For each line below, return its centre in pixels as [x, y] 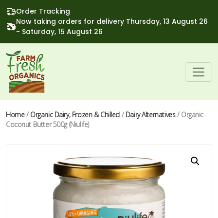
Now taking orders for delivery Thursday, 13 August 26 [112, 21]
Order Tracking [43, 11]
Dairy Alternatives [150, 115]
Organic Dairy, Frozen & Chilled [75, 115]
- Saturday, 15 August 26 [59, 32]
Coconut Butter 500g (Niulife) [47, 124]
